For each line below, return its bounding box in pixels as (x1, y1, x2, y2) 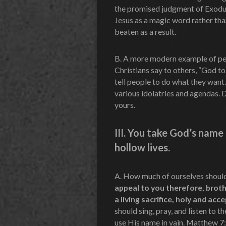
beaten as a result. (115, 26, 176, 36)
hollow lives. (115, 141, 170, 153)
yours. (115, 99, 135, 109)
